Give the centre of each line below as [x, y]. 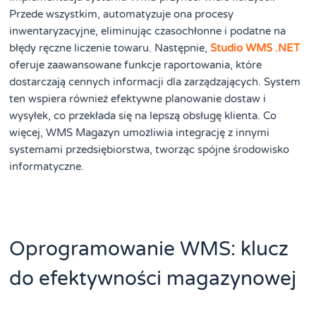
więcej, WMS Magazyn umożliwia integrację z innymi [140, 133]
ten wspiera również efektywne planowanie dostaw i [138, 99]
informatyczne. [47, 167]
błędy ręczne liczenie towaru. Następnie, [110, 48]
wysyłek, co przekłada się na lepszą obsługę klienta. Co [143, 116]
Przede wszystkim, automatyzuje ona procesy [122, 14]
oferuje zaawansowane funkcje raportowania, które [136, 65]
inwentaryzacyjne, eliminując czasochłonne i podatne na [148, 31]
